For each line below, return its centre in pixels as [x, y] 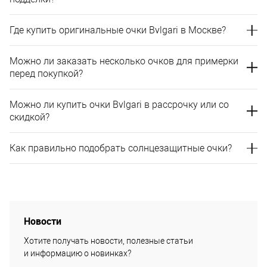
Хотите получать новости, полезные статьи [108, 241]
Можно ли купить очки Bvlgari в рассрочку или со [119, 105]
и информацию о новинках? [77, 253]
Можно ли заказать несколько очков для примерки [124, 61]
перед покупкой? [46, 74]
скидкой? [30, 117]
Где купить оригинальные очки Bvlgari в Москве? [118, 30]
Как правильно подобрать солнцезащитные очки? [121, 148]
